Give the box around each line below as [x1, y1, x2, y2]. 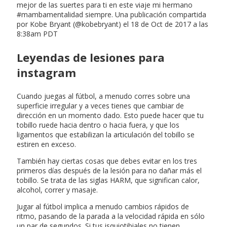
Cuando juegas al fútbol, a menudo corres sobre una [17, 91, 190, 101]
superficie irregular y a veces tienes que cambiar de [17, 100, 184, 110]
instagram [17, 64, 76, 80]
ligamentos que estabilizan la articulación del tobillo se [17, 129, 195, 139]
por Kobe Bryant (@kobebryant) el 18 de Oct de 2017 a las [17, 19, 208, 29]
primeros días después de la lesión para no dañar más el [17, 165, 202, 175]
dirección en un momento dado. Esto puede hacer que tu [17, 110, 204, 120]
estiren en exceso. [17, 139, 76, 149]
